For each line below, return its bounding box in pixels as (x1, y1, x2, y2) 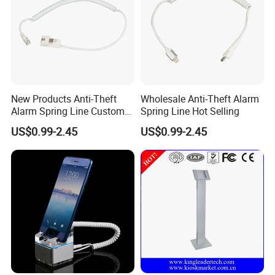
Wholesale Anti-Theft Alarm (140, 91, 259, 106)
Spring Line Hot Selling (140, 104, 239, 118)
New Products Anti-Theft (11, 91, 117, 106)
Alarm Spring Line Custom (11, 104, 125, 118)
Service (11, 116, 43, 130)
